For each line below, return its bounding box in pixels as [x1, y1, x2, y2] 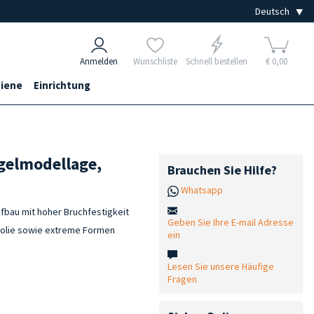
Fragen [167, 272, 197, 285]
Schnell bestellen [186, 55, 247, 67]
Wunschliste [132, 55, 177, 67]
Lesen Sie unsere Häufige [167, 259, 274, 273]
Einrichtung [34, 78, 90, 92]
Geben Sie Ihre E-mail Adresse [167, 215, 294, 228]
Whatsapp [180, 184, 223, 196]
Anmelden [80, 55, 118, 67]
